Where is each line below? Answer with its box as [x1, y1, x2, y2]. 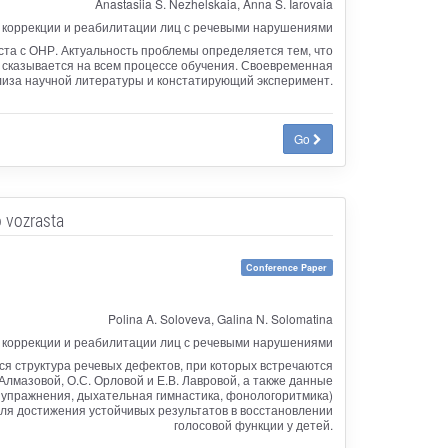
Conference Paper [246, 260, 328, 274]
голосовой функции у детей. [173, 415, 333, 433]
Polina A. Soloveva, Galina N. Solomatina [107, 309, 333, 327]
